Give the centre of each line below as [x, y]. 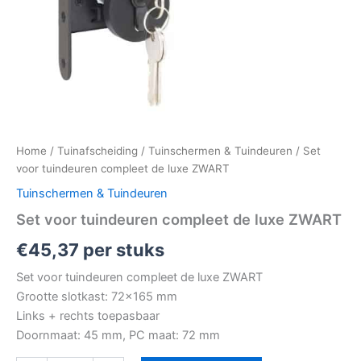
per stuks [122, 249]
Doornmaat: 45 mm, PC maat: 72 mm [118, 336]
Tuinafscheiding [98, 150]
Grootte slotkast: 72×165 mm [97, 297]
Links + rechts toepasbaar [88, 316]
